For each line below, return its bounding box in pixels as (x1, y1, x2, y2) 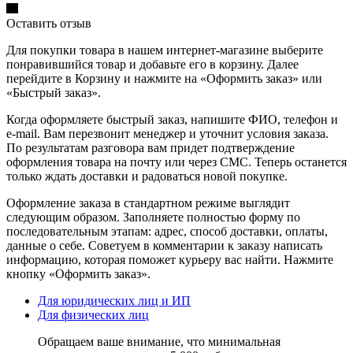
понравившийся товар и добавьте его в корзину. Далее (6, 57, 299, 71)
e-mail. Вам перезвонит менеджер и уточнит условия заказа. (6, 126, 329, 140)
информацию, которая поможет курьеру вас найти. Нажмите (6, 252, 333, 266)
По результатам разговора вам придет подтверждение (6, 140, 295, 154)
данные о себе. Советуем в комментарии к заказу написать (6, 238, 322, 252)
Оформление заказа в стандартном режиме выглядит (6, 195, 290, 210)
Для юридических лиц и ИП (38, 293, 191, 307)
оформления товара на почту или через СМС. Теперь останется (6, 154, 347, 169)
